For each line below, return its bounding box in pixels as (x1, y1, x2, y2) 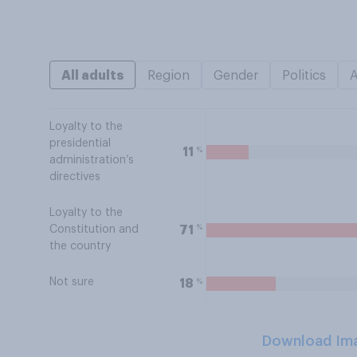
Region (147, 69, 190, 82)
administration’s (49, 155, 134, 166)
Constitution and (49, 224, 139, 235)
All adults (61, 69, 124, 82)
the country (49, 241, 111, 252)
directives (49, 171, 100, 182)
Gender (214, 69, 258, 82)
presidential (49, 138, 111, 149)
